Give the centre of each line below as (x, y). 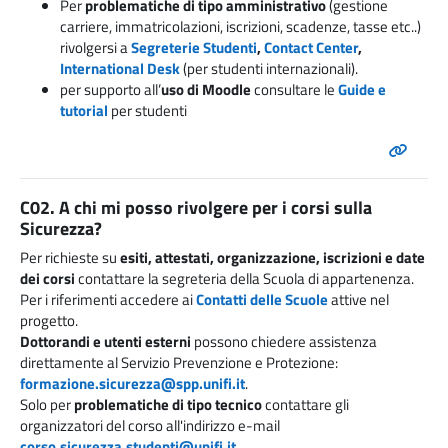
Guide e (362, 90)
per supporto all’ (110, 90)
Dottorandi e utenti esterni (105, 342)
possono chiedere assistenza (284, 342)
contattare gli (305, 405)
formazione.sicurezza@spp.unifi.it (132, 384)
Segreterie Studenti (194, 48)
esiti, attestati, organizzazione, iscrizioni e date (272, 258)
